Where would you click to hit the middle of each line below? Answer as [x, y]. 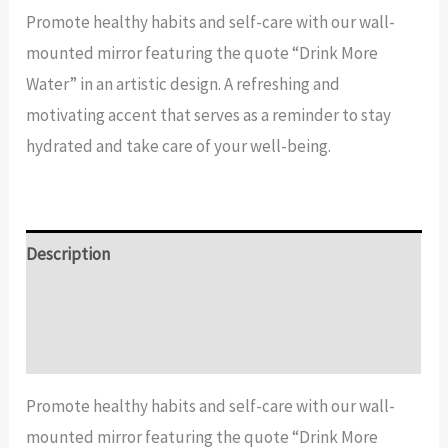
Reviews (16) [71, 349]
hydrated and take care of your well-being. [179, 146]
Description [68, 253]
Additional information [108, 301]
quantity [57, 124]
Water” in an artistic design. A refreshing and [183, 84]
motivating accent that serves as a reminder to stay [209, 115]
